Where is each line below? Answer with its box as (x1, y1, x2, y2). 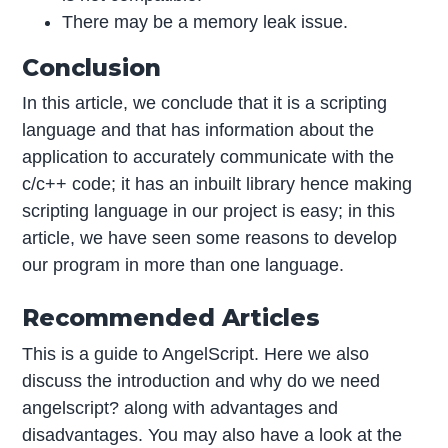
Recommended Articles (22, 303, 321, 333)
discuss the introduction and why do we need (22, 371, 381, 392)
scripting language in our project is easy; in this (22, 201, 396, 222)
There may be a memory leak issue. (62, 11, 349, 32)
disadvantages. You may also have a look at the (22, 425, 403, 446)
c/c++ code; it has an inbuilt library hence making (22, 174, 413, 195)
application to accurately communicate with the (22, 147, 395, 168)
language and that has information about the (22, 120, 375, 141)
